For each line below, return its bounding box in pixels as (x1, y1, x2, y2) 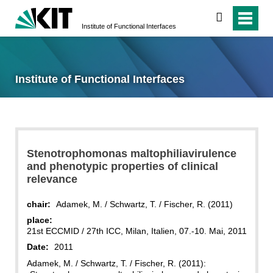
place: (26, 214, 52, 225)
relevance (26, 172, 77, 185)
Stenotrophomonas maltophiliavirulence (26, 147, 236, 160)
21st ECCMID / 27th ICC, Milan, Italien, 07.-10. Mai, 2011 (26, 225, 247, 236)
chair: (26, 199, 51, 209)
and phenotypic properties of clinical (26, 160, 218, 172)
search (223, 12, 253, 23)
